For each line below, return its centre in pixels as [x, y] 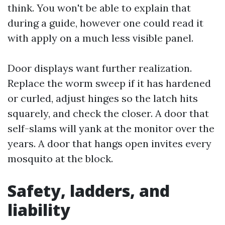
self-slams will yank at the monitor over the [111, 128]
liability [39, 210]
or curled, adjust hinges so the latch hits [103, 98]
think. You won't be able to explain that [99, 8]
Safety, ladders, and [89, 191]
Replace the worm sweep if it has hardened [109, 83]
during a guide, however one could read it [105, 23]
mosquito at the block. [60, 158]
